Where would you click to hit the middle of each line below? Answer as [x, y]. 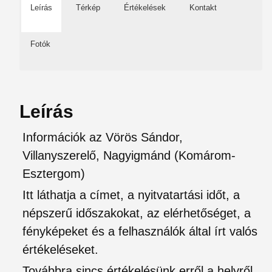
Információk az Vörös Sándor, [103, 137]
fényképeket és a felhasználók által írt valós [140, 231]
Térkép [88, 8]
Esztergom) [54, 174]
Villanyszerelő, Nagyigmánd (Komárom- [129, 155]
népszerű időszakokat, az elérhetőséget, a [137, 213]
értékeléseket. [60, 250]
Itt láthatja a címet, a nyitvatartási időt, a [131, 195]
